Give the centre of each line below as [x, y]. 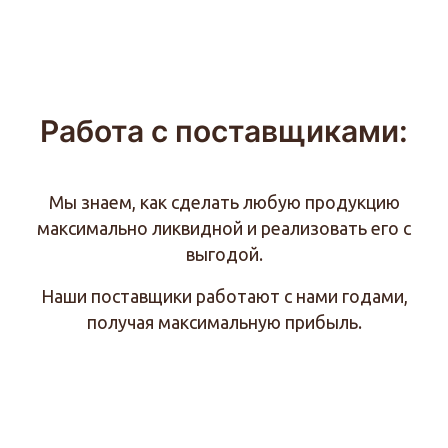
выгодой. [224, 254]
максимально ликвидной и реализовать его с [224, 228]
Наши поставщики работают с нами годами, [224, 296]
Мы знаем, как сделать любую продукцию [224, 202]
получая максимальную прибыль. [224, 322]
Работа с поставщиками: [224, 131]
